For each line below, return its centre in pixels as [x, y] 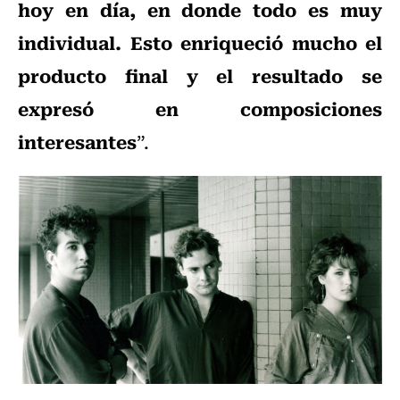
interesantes [77, 141]
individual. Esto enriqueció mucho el [200, 42]
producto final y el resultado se [200, 75]
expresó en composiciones [200, 108]
